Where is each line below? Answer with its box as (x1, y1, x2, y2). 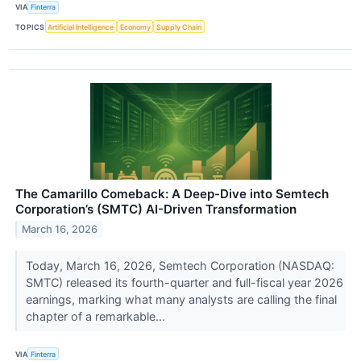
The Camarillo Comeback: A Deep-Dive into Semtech (15, 186, 329, 202)
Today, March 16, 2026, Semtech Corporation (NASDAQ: (25, 259, 334, 273)
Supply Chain (156, 22, 202, 31)
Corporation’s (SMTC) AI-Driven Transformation (15, 201, 297, 218)
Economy (119, 22, 151, 31)
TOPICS (15, 22, 45, 31)
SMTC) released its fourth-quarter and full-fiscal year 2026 (25, 276, 343, 290)
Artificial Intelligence (48, 22, 114, 31)
